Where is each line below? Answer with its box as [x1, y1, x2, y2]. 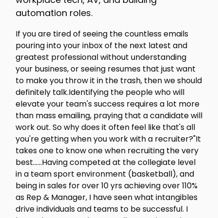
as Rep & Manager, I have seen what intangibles [16, 192, 198, 203]
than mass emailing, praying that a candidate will [16, 110, 202, 121]
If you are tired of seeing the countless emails [16, 28, 188, 39]
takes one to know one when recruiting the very [16, 145, 199, 156]
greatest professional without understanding [16, 52, 186, 63]
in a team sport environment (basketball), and [16, 168, 194, 180]
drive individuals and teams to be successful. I [16, 203, 188, 215]
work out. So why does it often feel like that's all [16, 122, 195, 133]
